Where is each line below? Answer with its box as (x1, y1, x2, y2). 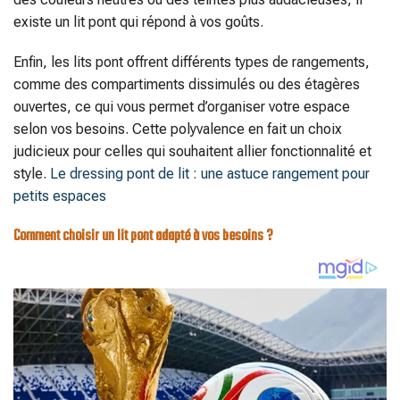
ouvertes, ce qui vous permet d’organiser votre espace (13, 98, 350, 116)
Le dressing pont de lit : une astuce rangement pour (50, 165, 370, 183)
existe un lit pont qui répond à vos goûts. (13, 12, 263, 30)
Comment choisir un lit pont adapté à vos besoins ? (13, 224, 273, 249)
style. (13, 165, 50, 183)
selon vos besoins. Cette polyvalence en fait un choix (13, 121, 342, 138)
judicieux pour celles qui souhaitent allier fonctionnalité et (13, 143, 371, 161)
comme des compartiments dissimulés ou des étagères (13, 76, 360, 94)
